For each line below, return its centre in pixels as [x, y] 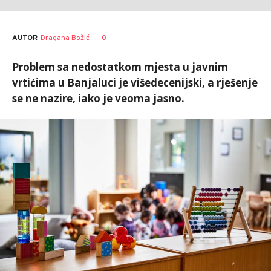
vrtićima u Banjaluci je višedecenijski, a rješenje [135, 83]
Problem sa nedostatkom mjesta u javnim [120, 67]
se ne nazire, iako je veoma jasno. [98, 98]
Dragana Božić [65, 38]
